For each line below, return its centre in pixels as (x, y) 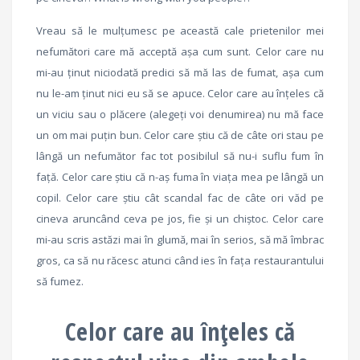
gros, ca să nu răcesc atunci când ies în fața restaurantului (180, 260)
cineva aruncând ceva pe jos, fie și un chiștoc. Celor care (180, 218)
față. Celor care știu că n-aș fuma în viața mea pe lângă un (180, 176)
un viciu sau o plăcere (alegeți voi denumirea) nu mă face (180, 114)
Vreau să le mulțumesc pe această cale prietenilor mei (180, 30)
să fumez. (60, 281)
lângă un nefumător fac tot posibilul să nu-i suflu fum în (180, 155)
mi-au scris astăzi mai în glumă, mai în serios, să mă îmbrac (180, 239)
